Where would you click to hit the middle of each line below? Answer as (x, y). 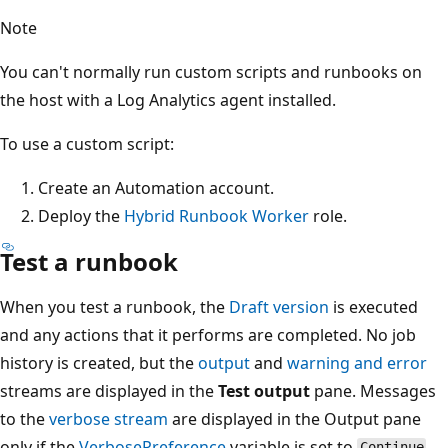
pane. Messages (373, 390)
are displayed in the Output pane (294, 418)
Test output (264, 390)
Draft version (279, 306)
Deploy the (81, 215)
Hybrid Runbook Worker (216, 215)
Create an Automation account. (156, 187)
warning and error (357, 362)
